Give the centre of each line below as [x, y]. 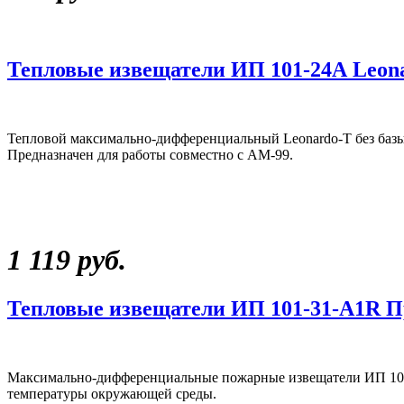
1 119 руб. [67, 260]
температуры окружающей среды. [112, 393]
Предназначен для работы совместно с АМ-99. [150, 154]
